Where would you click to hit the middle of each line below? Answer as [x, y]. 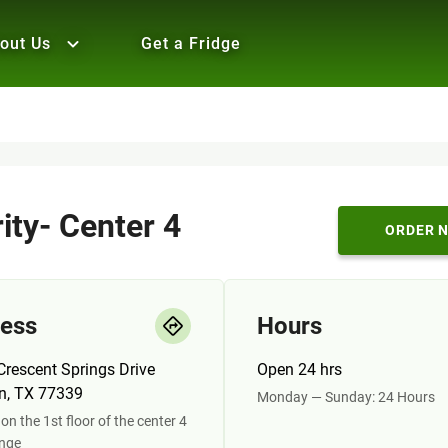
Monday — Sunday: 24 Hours [346, 397]
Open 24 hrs [299, 369]
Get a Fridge [191, 43]
